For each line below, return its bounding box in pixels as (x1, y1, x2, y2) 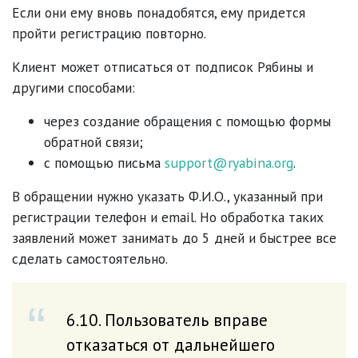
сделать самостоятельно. (12, 249, 168, 268)
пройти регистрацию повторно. (12, 23, 206, 42)
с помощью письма (44, 153, 165, 172)
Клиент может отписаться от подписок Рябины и (12, 57, 313, 76)
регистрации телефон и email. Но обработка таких (12, 207, 324, 226)
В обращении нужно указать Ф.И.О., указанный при (12, 186, 323, 205)
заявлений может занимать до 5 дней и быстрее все (12, 228, 336, 247)
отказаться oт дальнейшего (66, 332, 275, 356)
